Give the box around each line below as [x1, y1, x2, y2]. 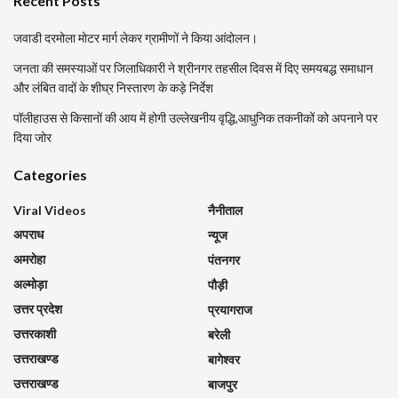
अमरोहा [13, 251, 45, 267]
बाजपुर [208, 376, 237, 392]
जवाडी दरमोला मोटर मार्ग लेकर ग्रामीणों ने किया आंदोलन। [13, 29, 258, 45]
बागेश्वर [208, 351, 240, 367]
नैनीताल [208, 202, 243, 218]
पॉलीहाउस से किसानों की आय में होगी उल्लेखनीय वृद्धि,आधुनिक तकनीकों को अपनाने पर [13, 109, 378, 125]
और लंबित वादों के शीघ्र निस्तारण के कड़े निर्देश [13, 79, 213, 95]
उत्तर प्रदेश [13, 300, 62, 316]
